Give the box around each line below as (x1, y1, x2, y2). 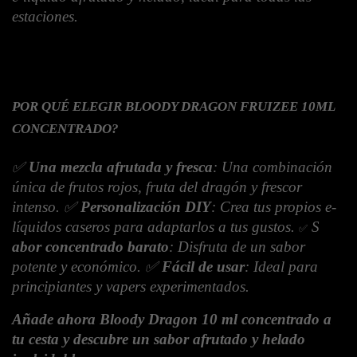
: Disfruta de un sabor (169, 237, 305, 255)
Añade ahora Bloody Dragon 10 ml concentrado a (12, 310, 331, 328)
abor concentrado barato (12, 237, 169, 255)
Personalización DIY (80, 198, 211, 215)
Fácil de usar (162, 257, 245, 275)
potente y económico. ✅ (12, 257, 162, 275)
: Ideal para (245, 257, 318, 275)
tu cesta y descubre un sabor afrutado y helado (12, 330, 305, 347)
